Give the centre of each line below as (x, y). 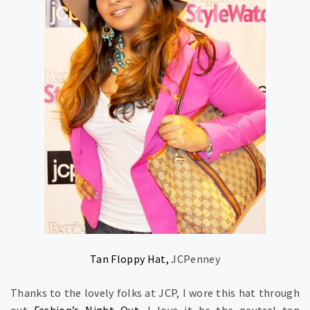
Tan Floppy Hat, (129, 259)
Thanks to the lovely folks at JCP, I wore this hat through (155, 293)
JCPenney (194, 259)
